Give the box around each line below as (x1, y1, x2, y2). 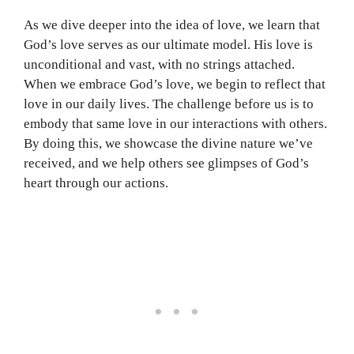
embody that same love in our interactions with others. (24, 115, 327, 131)
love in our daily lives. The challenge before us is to (24, 96, 314, 111)
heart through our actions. (24, 175, 168, 190)
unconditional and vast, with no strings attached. (24, 56, 295, 72)
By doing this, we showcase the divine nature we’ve (24, 135, 313, 151)
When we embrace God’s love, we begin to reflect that (24, 76, 326, 92)
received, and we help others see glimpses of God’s (24, 155, 309, 171)
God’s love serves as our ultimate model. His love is (24, 36, 313, 52)
